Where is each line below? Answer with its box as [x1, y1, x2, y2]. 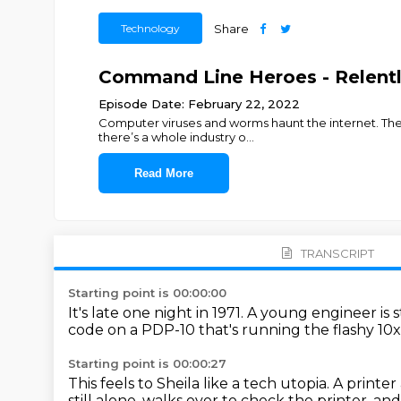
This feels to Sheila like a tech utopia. [68, 375, 333, 392]
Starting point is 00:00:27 [68, 356, 226, 371]
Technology [120, 21, 180, 35]
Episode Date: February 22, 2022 [98, 97, 300, 111]
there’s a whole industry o [98, 130, 246, 144]
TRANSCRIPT [300, 245, 374, 260]
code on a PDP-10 [68, 321, 199, 338]
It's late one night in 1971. [68, 304, 247, 321]
